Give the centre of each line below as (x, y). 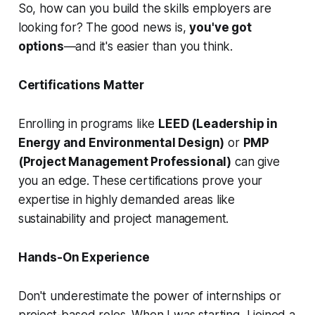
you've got (220, 28)
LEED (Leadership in (218, 124)
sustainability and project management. (123, 219)
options (41, 47)
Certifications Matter (81, 85)
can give (256, 162)
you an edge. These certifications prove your (140, 181)
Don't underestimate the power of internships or (149, 296)
